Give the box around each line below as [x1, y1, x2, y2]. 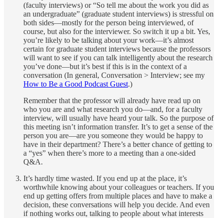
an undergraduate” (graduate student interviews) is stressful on [23, 9, 214, 18]
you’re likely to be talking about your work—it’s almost [23, 36, 194, 44]
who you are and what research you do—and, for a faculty [23, 105, 202, 113]
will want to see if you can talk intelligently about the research [23, 53, 213, 62]
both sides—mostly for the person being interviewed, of [23, 18, 194, 27]
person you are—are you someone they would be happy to [23, 131, 203, 140]
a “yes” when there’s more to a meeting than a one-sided [23, 148, 196, 157]
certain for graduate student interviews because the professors [23, 44, 211, 53]
